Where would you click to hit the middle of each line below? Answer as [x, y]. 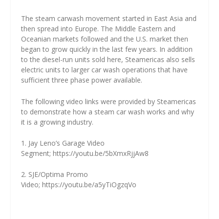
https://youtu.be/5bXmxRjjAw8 [100, 153]
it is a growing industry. [57, 122]
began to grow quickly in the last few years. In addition [107, 49]
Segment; [37, 153]
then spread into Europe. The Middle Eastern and [98, 29]
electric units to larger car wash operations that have [104, 70]
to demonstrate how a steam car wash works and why [107, 111]
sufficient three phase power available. [81, 80]
